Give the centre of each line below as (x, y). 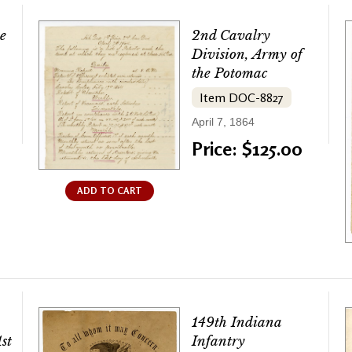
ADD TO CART (109, 191)
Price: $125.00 (247, 149)
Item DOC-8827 (242, 98)
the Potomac (230, 74)
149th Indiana (236, 323)
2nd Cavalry (231, 36)
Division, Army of (247, 55)
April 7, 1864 (223, 122)
